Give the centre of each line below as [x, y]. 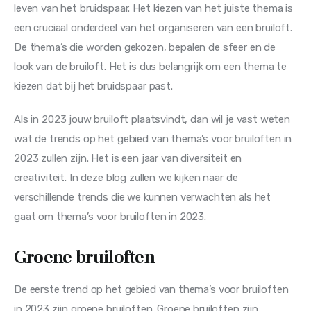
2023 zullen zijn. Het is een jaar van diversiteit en [129, 158]
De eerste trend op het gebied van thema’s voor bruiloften [153, 289]
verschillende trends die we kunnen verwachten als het [144, 197]
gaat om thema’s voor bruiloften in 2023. [110, 216]
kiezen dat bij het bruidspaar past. [93, 86]
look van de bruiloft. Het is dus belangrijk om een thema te [152, 67]
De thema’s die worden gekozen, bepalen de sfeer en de [146, 48]
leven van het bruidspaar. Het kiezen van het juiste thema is [155, 9]
